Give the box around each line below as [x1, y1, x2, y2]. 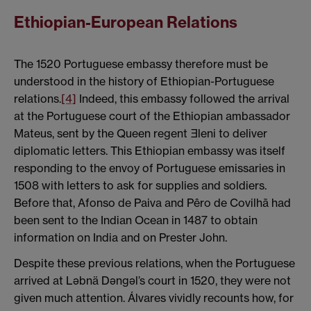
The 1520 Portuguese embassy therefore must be [14, 56, 268, 71]
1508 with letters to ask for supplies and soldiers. [14, 178, 267, 192]
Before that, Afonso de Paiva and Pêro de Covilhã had [14, 195, 291, 210]
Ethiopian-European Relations [14, 12, 237, 33]
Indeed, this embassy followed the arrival [76, 91, 289, 106]
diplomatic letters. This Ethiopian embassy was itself [14, 143, 285, 158]
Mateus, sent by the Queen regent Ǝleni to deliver [14, 126, 267, 140]
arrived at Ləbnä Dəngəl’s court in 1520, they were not [14, 274, 291, 288]
